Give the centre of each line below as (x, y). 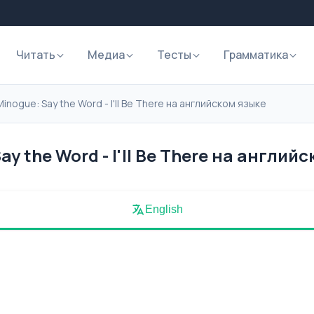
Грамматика (256, 55)
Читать (36, 55)
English (164, 209)
